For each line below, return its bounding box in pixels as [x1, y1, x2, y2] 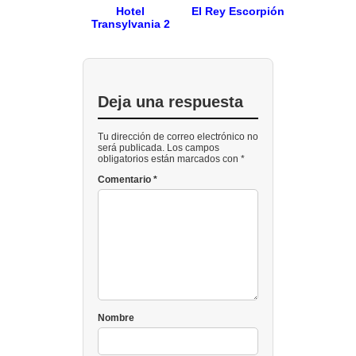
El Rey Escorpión [191, 5, 284, 18]
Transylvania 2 [91, 17, 170, 31]
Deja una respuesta [98, 93, 243, 111]
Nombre [98, 312, 134, 324]
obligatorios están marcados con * [98, 153, 245, 165]
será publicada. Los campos [98, 142, 219, 154]
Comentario [98, 174, 153, 186]
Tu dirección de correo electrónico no [98, 131, 258, 143]
